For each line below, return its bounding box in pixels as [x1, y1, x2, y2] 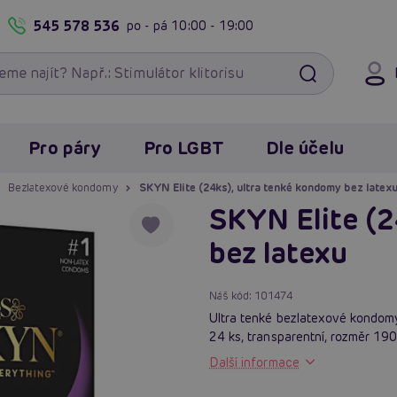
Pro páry [28, 136, 101, 160]
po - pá [127, 17, 172, 34]
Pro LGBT [143, 136, 224, 160]
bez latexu [209, 234, 348, 271]
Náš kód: [209, 288, 255, 302]
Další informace [209, 354, 300, 370]
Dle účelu [266, 136, 344, 160]
